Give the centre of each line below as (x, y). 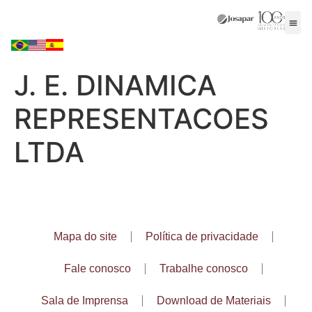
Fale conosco (97, 269)
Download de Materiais (213, 301)
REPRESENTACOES (141, 119)
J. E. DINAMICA (115, 86)
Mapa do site (85, 237)
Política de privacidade (202, 237)
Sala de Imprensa (84, 301)
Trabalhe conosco (203, 269)
